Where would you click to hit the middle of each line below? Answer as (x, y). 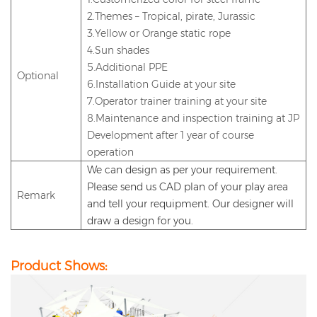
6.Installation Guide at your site (161, 85)
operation (110, 152)
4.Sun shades (118, 51)
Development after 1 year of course (171, 136)
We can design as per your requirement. (182, 170)
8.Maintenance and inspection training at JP (193, 119)
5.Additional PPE (127, 68)
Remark (36, 196)
